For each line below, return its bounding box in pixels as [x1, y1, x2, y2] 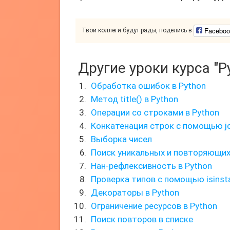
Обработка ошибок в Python [91, 81, 206, 91]
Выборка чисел [91, 134, 152, 144]
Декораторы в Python [91, 187, 179, 198]
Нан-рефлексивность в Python [91, 161, 212, 171]
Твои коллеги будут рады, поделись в [82, 27, 194, 34]
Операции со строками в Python [91, 107, 219, 118]
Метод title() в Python [91, 94, 178, 104]
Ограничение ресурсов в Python [91, 201, 217, 211]
